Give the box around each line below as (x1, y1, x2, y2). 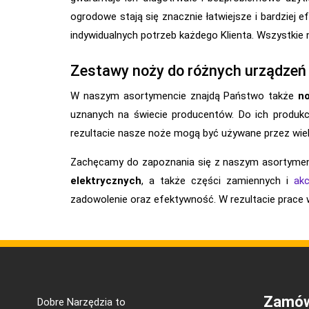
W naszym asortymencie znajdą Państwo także (70, 89, 299, 102)
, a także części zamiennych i (141, 174, 295, 187)
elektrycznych (70, 174, 141, 187)
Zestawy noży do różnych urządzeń (70, 61, 306, 79)
